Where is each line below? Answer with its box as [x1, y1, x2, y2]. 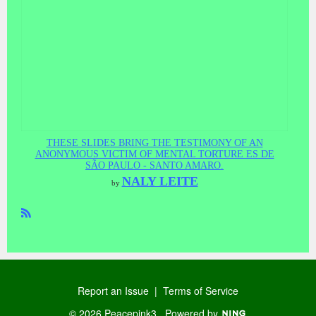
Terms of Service [163, 283, 238, 298]
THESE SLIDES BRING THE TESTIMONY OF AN [46, 138, 263, 149]
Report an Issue [78, 283, 149, 298]
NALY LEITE [121, 174, 198, 188]
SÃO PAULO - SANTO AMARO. [85, 160, 224, 171]
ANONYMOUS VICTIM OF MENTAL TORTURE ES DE [35, 149, 274, 160]
